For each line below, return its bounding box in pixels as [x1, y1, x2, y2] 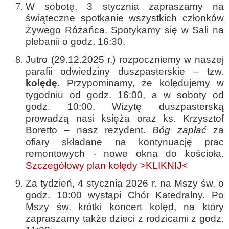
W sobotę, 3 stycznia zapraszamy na [26, 1, 224, 12]
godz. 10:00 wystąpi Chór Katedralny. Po [26, 190, 224, 200]
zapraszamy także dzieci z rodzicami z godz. [26, 213, 224, 224]
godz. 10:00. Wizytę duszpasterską [26, 101, 224, 112]
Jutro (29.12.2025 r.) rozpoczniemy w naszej [26, 54, 224, 65]
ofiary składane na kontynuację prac [26, 136, 224, 147]
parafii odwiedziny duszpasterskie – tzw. [26, 66, 224, 77]
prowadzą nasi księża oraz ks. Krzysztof [26, 113, 224, 124]
